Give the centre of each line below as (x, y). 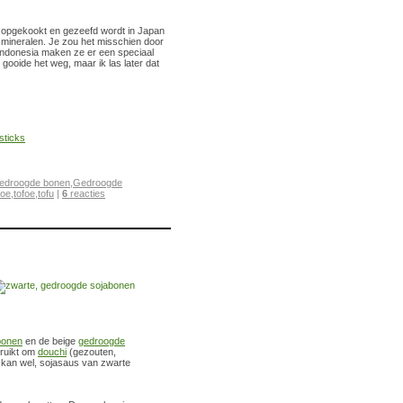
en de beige (50, 340)
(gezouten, (91, 351)
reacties (86, 193)
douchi (52, 351)
